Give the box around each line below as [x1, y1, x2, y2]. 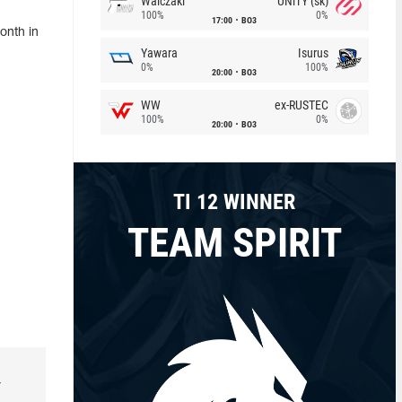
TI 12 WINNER [173, 189, 296, 214]
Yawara [140, 46, 178, 60]
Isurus [297, 46, 328, 60]
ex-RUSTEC [274, 98, 328, 112]
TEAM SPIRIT [127, 219, 342, 267]
